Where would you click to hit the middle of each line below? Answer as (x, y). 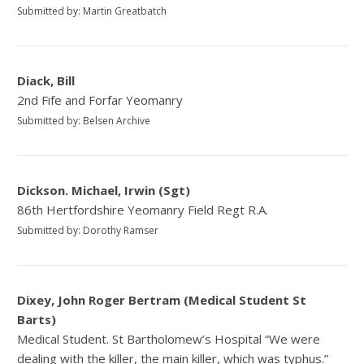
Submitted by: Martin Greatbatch (92, 11)
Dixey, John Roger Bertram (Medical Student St (162, 299)
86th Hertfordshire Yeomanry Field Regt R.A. (143, 209)
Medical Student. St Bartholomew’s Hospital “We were (169, 338)
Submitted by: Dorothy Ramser (88, 230)
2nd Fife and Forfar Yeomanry (100, 100)
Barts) (37, 319)
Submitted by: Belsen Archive (84, 120)
